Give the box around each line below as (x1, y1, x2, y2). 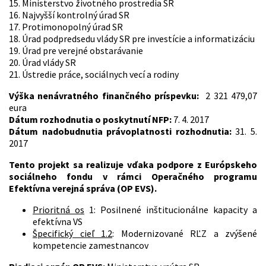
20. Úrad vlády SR (9, 56, 76, 68)
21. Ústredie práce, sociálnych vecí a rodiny (9, 68, 179, 80)
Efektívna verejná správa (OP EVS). (9, 182, 157, 194)
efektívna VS (33, 215, 83, 227)
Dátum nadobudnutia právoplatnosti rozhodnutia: (9, 125, 236, 137)
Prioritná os (33, 203, 84, 216)
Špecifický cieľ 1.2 (33, 227, 112, 239)
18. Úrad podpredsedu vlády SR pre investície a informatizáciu (9, 32, 255, 45)
